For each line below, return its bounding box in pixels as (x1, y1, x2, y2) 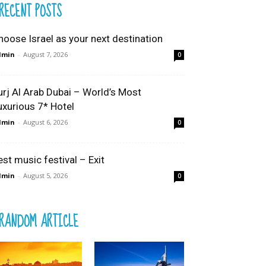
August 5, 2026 (23, 171, 68, 180)
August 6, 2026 (23, 118, 68, 126)
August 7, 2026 (23, 50, 68, 59)
